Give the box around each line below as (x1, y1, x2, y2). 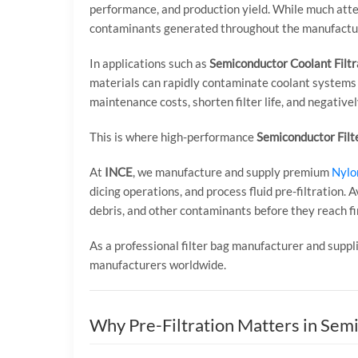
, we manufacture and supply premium (133, 165, 332, 179)
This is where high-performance (89, 129, 257, 144)
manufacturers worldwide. (89, 257, 226, 272)
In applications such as (89, 56, 209, 70)
